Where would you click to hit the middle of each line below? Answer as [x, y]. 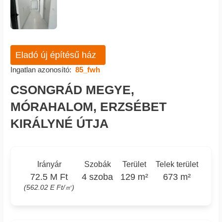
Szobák [97, 165]
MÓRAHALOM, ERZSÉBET [88, 107]
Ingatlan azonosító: [41, 69]
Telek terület [177, 165]
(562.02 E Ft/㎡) [49, 187]
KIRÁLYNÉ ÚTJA [59, 123]
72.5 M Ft [49, 177]
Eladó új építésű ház [55, 55]
